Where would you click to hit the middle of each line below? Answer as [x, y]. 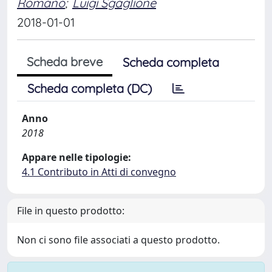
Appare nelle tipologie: [76, 157]
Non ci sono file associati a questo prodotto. [118, 240]
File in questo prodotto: [71, 210]
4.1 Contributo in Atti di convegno [99, 172]
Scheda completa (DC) [90, 88]
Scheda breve [65, 61]
